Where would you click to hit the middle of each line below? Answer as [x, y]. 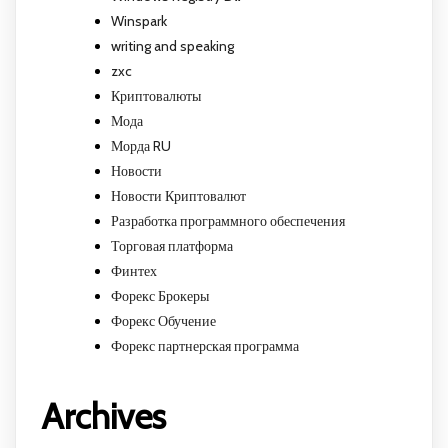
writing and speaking [172, 46]
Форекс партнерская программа [205, 346]
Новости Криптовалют [178, 196]
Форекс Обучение [163, 321]
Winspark [139, 21]
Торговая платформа [172, 246]
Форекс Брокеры [160, 296]
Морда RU [141, 146]
